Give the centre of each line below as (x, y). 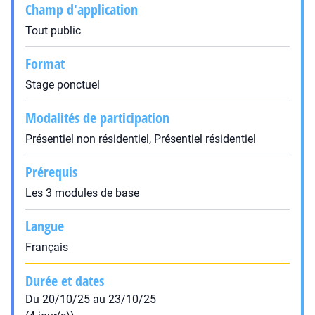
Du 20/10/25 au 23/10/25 (91, 299)
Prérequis (51, 172)
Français (47, 247)
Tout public (53, 31)
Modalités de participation (97, 118)
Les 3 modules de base (82, 193)
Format (45, 64)
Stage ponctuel (63, 85)
